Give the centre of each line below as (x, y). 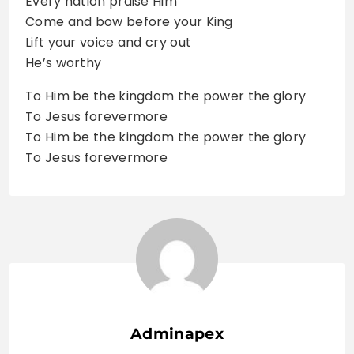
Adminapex (177, 333)
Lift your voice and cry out (109, 42)
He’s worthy (64, 62)
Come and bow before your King (129, 21)
